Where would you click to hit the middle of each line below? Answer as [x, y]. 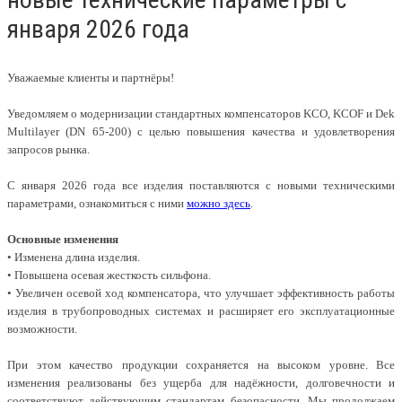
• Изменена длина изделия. [74, 257]
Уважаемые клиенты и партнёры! [91, 78]
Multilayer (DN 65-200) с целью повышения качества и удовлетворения [201, 131]
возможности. [42, 329]
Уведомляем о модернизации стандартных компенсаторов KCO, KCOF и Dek [201, 114]
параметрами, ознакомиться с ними [97, 203]
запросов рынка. [48, 149]
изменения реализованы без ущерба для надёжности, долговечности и [201, 383]
